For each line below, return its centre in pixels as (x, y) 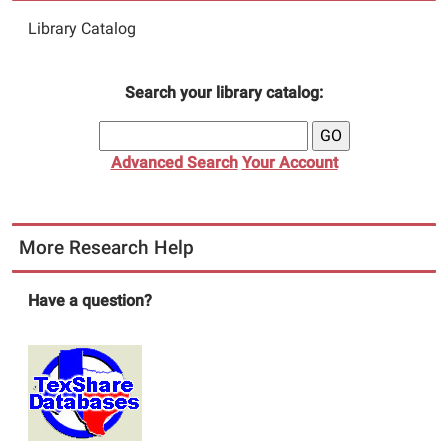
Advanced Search (174, 162)
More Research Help (106, 247)
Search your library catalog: (224, 92)
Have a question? (90, 300)
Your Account (289, 162)
